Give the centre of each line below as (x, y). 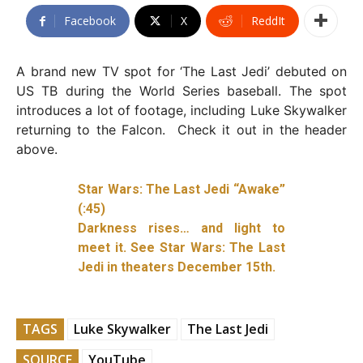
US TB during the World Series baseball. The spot (181, 90)
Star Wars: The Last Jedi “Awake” (181, 189)
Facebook (90, 20)
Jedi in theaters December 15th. (177, 267)
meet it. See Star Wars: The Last (181, 247)
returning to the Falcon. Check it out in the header (181, 129)
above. (37, 149)
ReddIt (268, 20)
